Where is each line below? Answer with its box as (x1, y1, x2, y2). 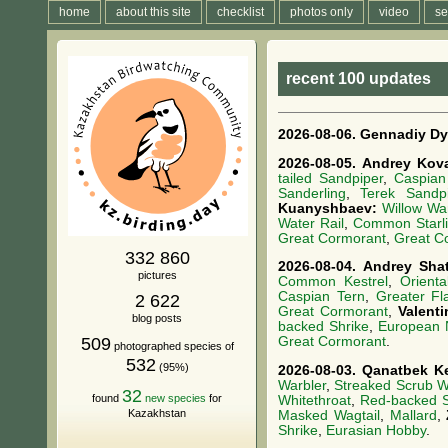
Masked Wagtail (278, 408, 380, 424)
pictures (137, 269, 177, 281)
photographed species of (110, 340, 234, 352)
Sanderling (278, 185, 346, 201)
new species (142, 392, 206, 404)
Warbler (278, 378, 326, 394)
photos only (290, 5, 353, 19)
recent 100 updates (286, 70, 431, 87)
